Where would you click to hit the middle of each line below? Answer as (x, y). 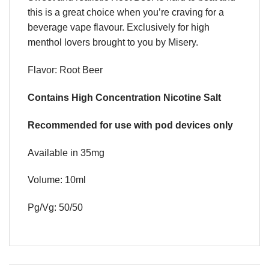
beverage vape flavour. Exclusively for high (119, 28)
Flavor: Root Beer (65, 70)
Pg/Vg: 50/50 (55, 208)
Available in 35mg (66, 153)
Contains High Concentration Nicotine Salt (124, 97)
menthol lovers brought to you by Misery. (113, 43)
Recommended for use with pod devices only (130, 125)
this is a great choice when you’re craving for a (126, 13)
